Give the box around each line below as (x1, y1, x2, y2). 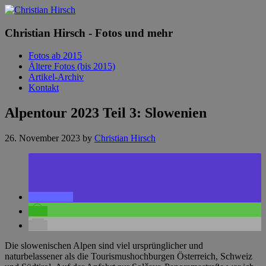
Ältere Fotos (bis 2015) (28, 61, 115, 72)
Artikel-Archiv (28, 72, 84, 83)
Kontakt (28, 83, 59, 93)
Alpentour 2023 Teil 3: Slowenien (5, 105, 207, 121)
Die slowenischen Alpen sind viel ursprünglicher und (5, 240, 203, 251)
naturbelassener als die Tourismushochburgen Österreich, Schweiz (5, 251, 252, 262)
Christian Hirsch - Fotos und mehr (5, 26, 173, 39)
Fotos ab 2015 (28, 50, 82, 61)
